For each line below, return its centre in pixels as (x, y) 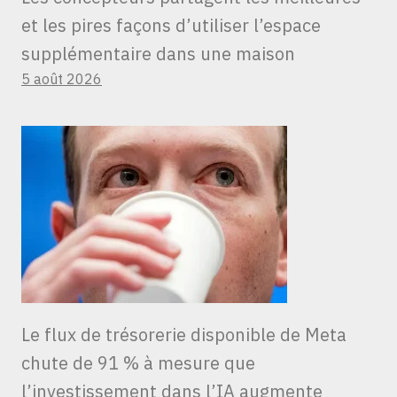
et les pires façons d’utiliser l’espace (171, 26)
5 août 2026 (62, 79)
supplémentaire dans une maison (158, 54)
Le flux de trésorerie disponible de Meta (184, 335)
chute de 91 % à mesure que (138, 363)
